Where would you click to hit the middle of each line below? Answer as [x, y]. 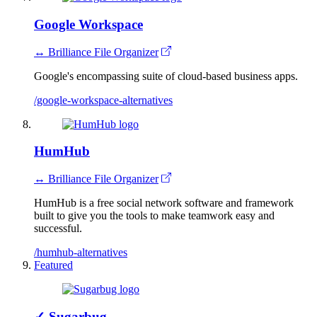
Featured [53, 265]
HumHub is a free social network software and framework [164, 203]
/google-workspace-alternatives [103, 100]
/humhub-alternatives [81, 253]
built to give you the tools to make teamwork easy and [154, 216]
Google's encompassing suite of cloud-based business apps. [166, 76]
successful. [58, 229]
